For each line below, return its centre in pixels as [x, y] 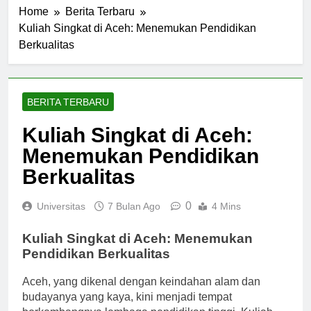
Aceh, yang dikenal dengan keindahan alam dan [141, 282]
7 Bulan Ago [134, 206]
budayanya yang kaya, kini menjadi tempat [127, 297]
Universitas [61, 206]
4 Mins [226, 206]
